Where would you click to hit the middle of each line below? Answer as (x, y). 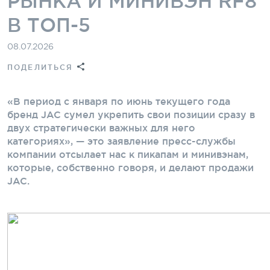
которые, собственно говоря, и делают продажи (130, 167)
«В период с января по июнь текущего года (119, 101)
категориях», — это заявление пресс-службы (121, 141)
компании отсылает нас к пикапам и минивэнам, (128, 154)
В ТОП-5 (49, 25)
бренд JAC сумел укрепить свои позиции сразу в (131, 114)
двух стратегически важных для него (101, 127)
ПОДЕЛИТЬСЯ (40, 67)
